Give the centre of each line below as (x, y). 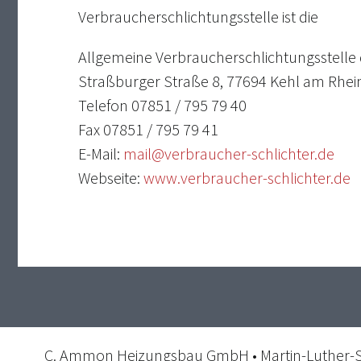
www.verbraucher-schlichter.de (247, 178)
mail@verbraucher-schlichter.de (228, 154)
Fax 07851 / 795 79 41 (148, 130)
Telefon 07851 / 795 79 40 (162, 106)
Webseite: (110, 178)
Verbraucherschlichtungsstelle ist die (198, 17)
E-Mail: (100, 154)
